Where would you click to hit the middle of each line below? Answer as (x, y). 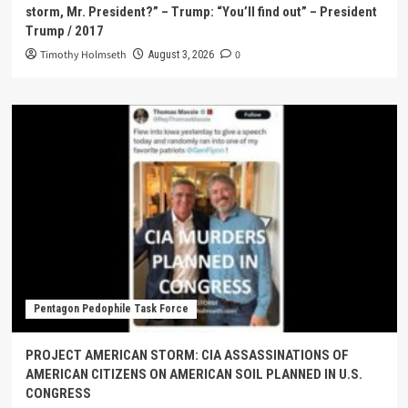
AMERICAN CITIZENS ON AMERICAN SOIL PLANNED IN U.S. (194, 375)
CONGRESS (58, 394)
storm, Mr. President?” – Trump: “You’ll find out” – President (201, 12)
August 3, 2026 (181, 55)
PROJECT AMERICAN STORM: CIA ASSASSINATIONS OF (187, 356)
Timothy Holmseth (83, 56)
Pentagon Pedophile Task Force (111, 309)
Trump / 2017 (64, 31)
